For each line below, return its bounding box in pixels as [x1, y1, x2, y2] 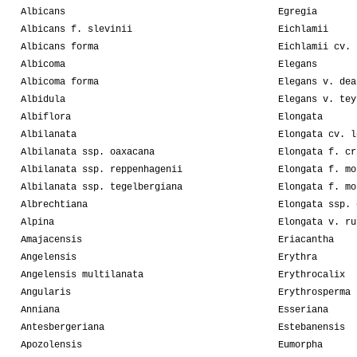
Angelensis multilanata [21, 269, 143, 281]
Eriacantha [278, 234, 334, 246]
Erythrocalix [278, 269, 345, 281]
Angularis [21, 287, 71, 299]
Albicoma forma [21, 76, 99, 88]
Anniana [21, 304, 60, 316]
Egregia [278, 6, 317, 18]
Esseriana [278, 304, 328, 316]
